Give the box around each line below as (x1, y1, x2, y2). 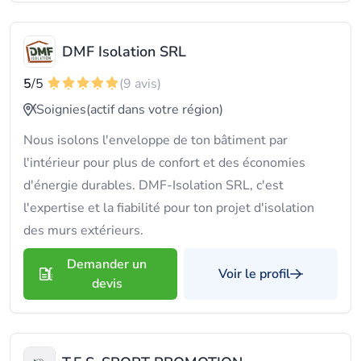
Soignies (36, 101, 86, 118)
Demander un (67, 255, 147, 273)
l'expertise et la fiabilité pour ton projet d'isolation (23, 199, 314, 217)
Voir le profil (218, 265, 290, 283)
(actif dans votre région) (86, 101, 223, 118)
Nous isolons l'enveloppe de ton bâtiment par (23, 131, 288, 149)
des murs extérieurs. (23, 222, 143, 239)
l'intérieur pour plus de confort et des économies (23, 154, 305, 172)
